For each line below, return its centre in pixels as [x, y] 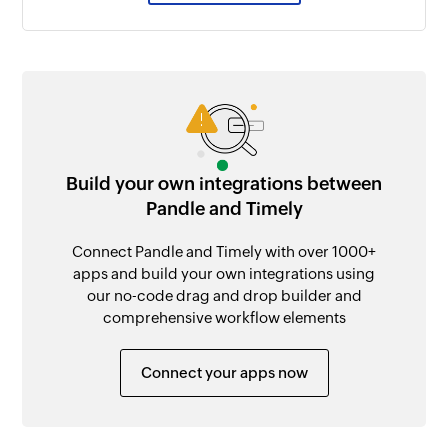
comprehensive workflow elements [224, 317]
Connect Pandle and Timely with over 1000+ [224, 251]
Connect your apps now [224, 372]
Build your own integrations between [224, 183]
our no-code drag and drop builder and [224, 295]
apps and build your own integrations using [224, 273]
